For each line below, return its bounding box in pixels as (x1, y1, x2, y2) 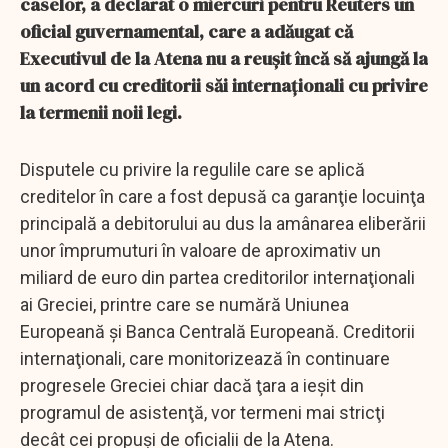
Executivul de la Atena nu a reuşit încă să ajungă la (20, 45, 428, 71)
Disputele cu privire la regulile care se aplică (20, 158, 365, 180)
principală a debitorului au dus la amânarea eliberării (20, 212, 426, 234)
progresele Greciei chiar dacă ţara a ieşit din (20, 374, 364, 396)
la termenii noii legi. (20, 99, 182, 125)
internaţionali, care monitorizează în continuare (20, 347, 390, 369)
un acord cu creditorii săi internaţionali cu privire (20, 72, 428, 98)
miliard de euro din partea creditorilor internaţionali (20, 266, 415, 288)
